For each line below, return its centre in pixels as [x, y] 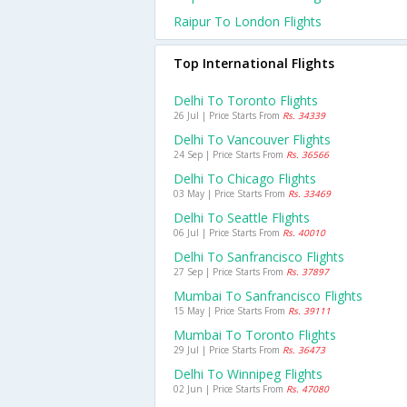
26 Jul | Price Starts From [228, 115]
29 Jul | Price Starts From [228, 350]
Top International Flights [254, 63]
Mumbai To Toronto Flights [255, 335]
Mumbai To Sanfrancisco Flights [268, 296]
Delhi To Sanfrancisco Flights [259, 257]
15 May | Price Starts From [231, 311]
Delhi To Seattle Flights [242, 218]
